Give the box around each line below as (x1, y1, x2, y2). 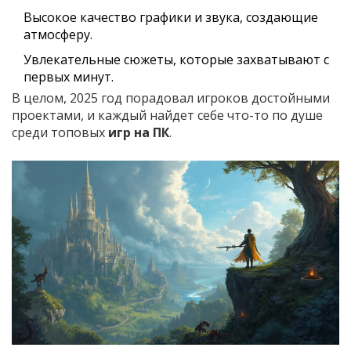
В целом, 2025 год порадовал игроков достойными (12, 89, 330, 107)
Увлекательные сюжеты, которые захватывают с (24, 51, 329, 69)
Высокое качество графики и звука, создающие (24, 9, 318, 27)
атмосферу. (24, 26, 92, 44)
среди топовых (12, 124, 108, 142)
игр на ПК (108, 124, 169, 142)
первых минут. (24, 68, 114, 86)
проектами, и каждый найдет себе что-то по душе (12, 107, 323, 125)
